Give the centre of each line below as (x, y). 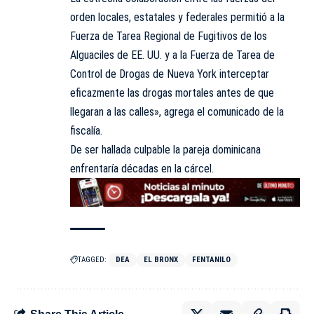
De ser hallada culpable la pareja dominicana (165, 150)
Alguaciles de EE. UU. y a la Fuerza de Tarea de (172, 55)
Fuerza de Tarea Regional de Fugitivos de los (169, 36)
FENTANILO (211, 259)
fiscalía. (86, 131)
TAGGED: (92, 259)
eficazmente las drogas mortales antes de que (172, 93)
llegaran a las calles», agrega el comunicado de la (177, 112)
